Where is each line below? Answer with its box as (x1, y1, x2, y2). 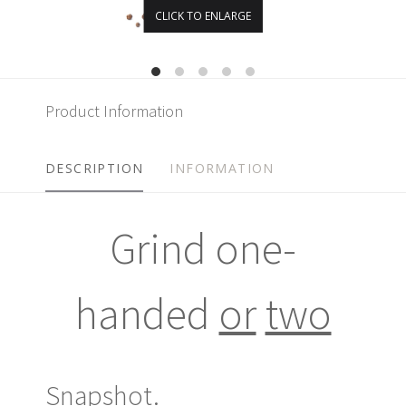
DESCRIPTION (45, 159, 144, 177)
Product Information (45, 100, 183, 121)
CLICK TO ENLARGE (155, 7, 251, 24)
